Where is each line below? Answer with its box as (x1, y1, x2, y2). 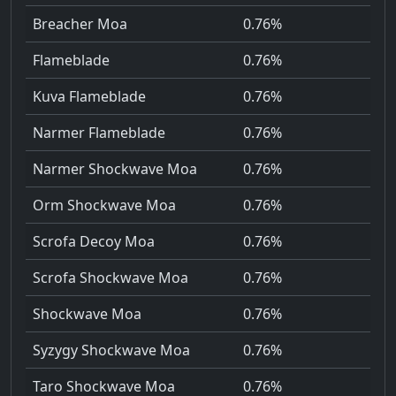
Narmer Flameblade (33, 123, 165, 143)
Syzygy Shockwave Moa (33, 340, 190, 361)
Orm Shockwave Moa (33, 195, 176, 216)
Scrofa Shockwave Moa (33, 268, 188, 288)
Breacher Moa (33, 14, 127, 34)
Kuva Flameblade (33, 87, 146, 107)
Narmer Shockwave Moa (33, 159, 197, 179)
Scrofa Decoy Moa (33, 232, 155, 252)
